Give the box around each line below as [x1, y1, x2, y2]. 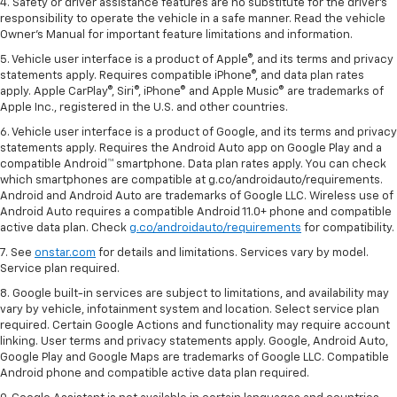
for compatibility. [301, 222, 394, 234]
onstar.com [35, 246, 96, 259]
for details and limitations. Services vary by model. [96, 246, 369, 259]
